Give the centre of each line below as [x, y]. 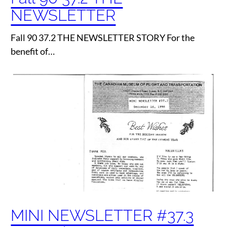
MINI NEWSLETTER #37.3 [102, 215]
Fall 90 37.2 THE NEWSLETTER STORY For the [103, 37]
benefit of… [33, 51]
